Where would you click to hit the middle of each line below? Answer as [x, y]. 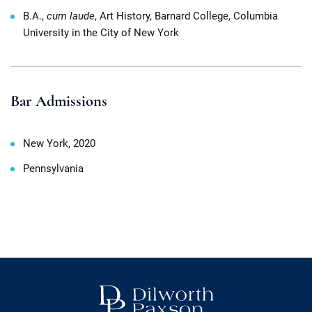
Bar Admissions [59, 101]
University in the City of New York [101, 33]
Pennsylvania [53, 169]
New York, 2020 [59, 143]
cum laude [71, 16]
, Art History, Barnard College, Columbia [186, 16]
